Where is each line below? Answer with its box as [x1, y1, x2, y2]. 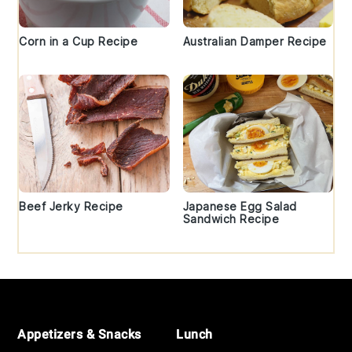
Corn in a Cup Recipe [19, 34, 138, 48]
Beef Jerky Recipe [19, 199, 123, 213]
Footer [16, 292, 81, 322]
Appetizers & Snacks [17, 326, 141, 342]
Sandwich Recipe [182, 211, 279, 225]
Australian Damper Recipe [182, 34, 327, 48]
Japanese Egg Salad [182, 199, 297, 213]
